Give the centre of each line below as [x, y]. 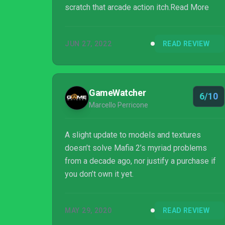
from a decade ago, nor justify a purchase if [140, 161]
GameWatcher [118, 93]
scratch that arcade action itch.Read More [137, 7]
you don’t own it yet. [99, 174]
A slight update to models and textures [133, 135]
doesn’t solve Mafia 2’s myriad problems [136, 148]
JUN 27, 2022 [88, 44]
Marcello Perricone [119, 105]
